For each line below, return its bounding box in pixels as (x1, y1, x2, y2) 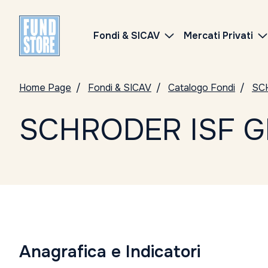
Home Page (19, 81, 71, 94)
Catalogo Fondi (168, 81, 235, 94)
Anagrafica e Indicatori (19, 241, 200, 263)
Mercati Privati (184, 29, 253, 42)
